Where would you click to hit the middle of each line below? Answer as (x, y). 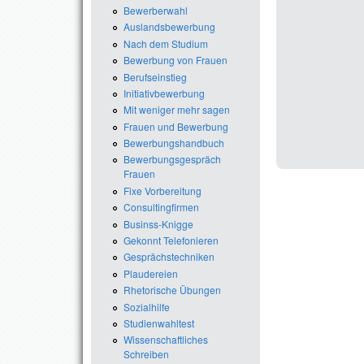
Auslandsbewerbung (169, 27)
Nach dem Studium (166, 43)
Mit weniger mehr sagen (177, 110)
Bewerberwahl (156, 10)
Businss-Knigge (158, 223)
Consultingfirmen (161, 207)
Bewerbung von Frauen (175, 60)
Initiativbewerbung (164, 93)
